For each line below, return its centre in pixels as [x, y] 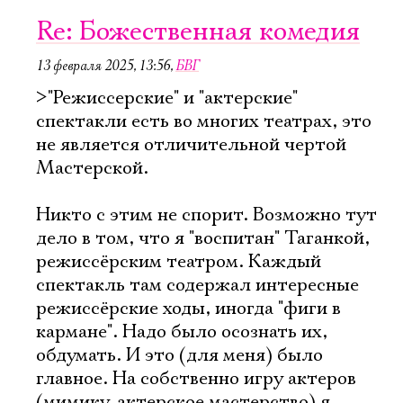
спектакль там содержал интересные [197, 285]
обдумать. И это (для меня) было [179, 355]
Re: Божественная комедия [198, 32]
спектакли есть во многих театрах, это [204, 121]
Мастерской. [92, 168]
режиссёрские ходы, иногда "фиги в [188, 309]
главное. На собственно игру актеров [196, 379]
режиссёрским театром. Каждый [179, 262]
